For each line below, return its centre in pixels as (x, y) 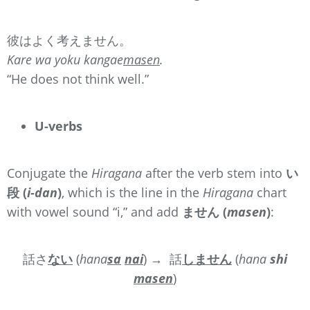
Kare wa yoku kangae (65, 59)
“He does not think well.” (78, 79)
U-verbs (58, 126)
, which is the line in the (132, 192)
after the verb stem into (214, 173)
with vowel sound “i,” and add (94, 211)
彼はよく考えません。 (69, 40)
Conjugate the (49, 173)
